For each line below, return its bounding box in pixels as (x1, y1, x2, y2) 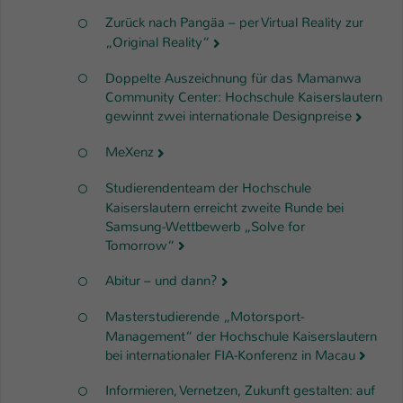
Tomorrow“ (105, 236, 175, 255)
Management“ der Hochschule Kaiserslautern (105, 327, 377, 345)
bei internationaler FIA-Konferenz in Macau (105, 345, 355, 364)
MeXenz (105, 143, 154, 162)
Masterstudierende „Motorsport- (105, 307, 304, 326)
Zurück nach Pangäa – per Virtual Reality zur (105, 13, 363, 32)
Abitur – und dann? (105, 272, 218, 291)
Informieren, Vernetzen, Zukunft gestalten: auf (105, 381, 375, 400)
